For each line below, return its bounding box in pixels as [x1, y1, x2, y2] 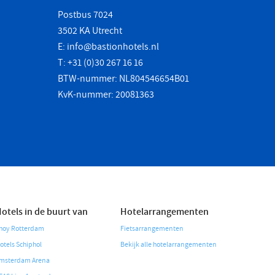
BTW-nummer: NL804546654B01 [58, 72, 189, 85]
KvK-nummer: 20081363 [58, 88, 154, 101]
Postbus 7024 [58, 8, 113, 21]
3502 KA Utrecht [58, 24, 122, 37]
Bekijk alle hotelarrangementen [120, 239, 217, 250]
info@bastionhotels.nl [67, 40, 159, 53]
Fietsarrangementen [120, 223, 184, 234]
